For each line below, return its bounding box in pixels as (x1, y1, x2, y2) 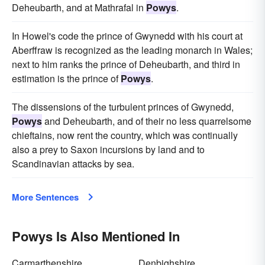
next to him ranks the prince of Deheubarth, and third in (12, 57, 240, 71)
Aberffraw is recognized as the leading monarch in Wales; (12, 43, 253, 57)
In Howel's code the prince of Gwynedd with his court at (12, 29, 243, 43)
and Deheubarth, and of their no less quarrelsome (42, 114, 251, 128)
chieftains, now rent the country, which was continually (12, 128, 238, 142)
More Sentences (12, 190, 79, 203)
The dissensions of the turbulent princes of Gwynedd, (12, 100, 234, 114)
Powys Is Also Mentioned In (12, 227, 180, 245)
